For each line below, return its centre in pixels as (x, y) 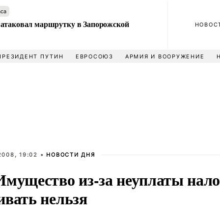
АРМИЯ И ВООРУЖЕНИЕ (165, 56)
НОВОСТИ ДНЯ (71, 155)
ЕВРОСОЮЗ (94, 56)
